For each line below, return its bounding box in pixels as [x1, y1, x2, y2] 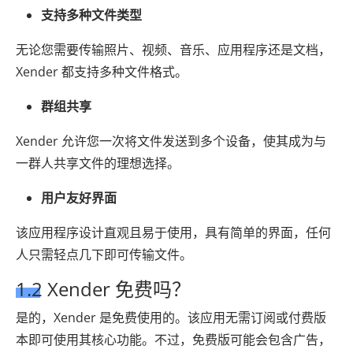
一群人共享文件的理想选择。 [16, 154, 180, 172]
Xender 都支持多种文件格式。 [16, 63, 188, 80]
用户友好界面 [41, 189, 117, 206]
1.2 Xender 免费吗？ [16, 276, 191, 302]
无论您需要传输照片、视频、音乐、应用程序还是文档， [16, 41, 331, 58]
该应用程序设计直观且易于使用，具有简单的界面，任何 [16, 224, 331, 241]
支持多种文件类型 [41, 6, 142, 24]
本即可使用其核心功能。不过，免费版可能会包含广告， [16, 331, 331, 348]
